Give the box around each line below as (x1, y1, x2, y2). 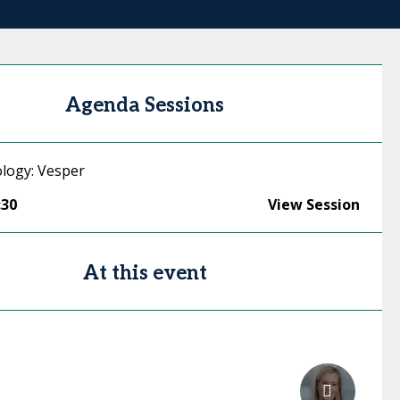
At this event (82, 262, 207, 285)
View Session (267, 195, 360, 214)
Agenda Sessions (65, 94, 225, 117)
